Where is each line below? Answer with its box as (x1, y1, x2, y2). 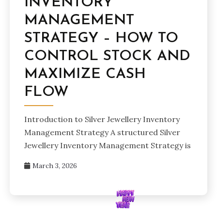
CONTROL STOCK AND (24, 48, 190, 64)
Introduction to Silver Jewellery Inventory (24, 114, 180, 124)
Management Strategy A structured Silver (24, 127, 180, 137)
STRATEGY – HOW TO (24, 31, 178, 46)
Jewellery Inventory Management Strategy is (24, 140, 191, 150)
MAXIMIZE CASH (24, 66, 146, 82)
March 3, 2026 (32, 161, 77, 170)
